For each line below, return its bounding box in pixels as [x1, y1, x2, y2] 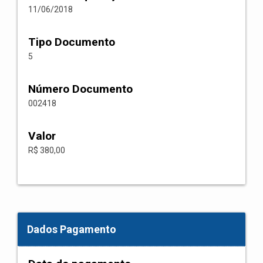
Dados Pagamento [27, 223, 116, 235]
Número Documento [28, 82, 133, 96]
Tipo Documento [28, 35, 115, 49]
